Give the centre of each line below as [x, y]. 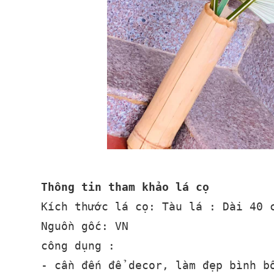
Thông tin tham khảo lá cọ [125, 187]
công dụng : [78, 245]
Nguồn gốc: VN [88, 226]
